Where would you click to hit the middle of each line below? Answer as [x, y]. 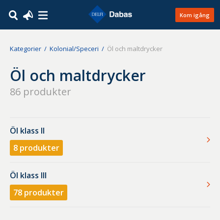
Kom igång [195, 15]
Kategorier [26, 49]
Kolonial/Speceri [74, 49]
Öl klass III [28, 175]
